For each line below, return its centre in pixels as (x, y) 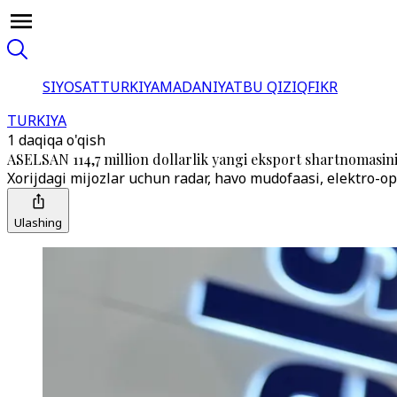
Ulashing (38, 222)
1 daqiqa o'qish (56, 140)
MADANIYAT (201, 87)
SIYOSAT (71, 87)
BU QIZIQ (275, 87)
